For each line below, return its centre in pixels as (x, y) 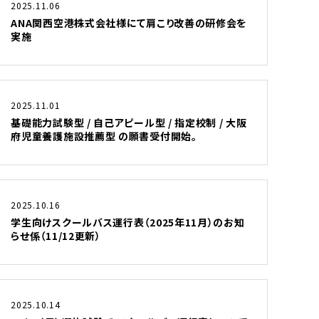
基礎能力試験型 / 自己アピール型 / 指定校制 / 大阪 (129, 122)
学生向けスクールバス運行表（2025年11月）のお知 (128, 222)
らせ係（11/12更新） (56, 236)
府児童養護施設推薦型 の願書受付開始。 (104, 136)
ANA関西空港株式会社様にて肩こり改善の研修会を (129, 23)
